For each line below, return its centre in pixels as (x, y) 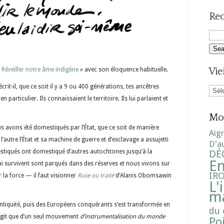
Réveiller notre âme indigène (40, 69)
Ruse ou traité (96, 175)
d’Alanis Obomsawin (143, 175)
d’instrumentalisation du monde (122, 216)
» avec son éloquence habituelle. (123, 69)
